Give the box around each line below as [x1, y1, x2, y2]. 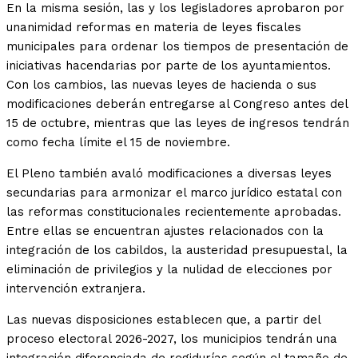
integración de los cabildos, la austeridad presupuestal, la [6, 243, 348, 258]
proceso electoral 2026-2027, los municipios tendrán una [6, 332, 337, 347]
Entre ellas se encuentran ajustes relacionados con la [6, 224, 324, 239]
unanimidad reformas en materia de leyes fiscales [6, 20, 301, 35]
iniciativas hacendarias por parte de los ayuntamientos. [6, 58, 331, 74]
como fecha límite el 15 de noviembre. [6, 135, 230, 150]
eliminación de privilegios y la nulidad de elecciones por [6, 262, 332, 277]
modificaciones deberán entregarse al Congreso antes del [6, 97, 348, 112]
